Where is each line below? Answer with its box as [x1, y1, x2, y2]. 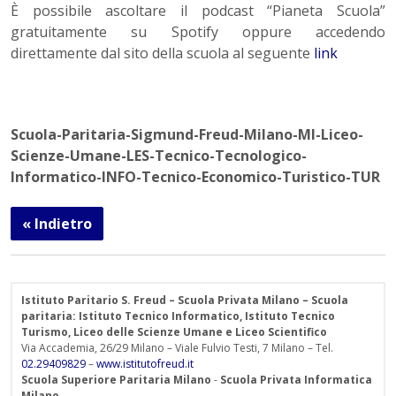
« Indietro [22, 214, 92, 234]
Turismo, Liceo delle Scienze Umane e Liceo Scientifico [21, 324, 327, 340]
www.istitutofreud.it [96, 356, 194, 372]
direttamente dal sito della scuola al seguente [11, 43, 314, 64]
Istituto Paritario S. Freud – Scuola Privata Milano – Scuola [21, 293, 348, 308]
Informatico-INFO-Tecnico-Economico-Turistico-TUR [11, 167, 380, 187]
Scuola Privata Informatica [220, 372, 372, 388]
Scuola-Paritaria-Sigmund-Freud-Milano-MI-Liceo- [11, 125, 363, 145]
